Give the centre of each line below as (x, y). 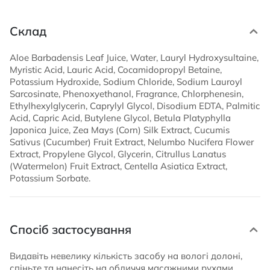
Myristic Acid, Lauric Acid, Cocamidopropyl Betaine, (116, 69)
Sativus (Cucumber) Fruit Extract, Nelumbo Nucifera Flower (132, 142)
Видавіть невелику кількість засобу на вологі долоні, (126, 256)
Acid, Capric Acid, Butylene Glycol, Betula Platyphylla (120, 118)
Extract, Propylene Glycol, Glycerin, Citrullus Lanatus (118, 154)
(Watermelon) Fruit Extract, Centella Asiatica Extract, (118, 166)
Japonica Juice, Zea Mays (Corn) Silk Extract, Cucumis (120, 130)
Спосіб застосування (71, 229)
